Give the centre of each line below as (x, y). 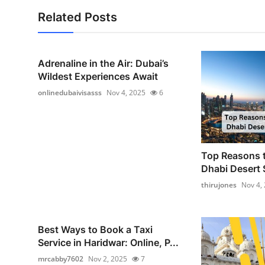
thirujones (219, 185)
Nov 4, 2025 (126, 93)
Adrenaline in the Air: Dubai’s (103, 63)
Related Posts (77, 17)
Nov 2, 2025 (108, 258)
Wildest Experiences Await (98, 76)
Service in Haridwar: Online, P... (108, 242)
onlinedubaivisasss (70, 93)
